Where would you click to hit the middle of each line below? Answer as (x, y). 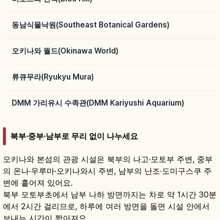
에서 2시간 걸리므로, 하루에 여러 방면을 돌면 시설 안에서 (106, 206)
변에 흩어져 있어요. (38, 182)
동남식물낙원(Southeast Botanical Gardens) (91, 25)
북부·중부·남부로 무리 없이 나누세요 (74, 136)
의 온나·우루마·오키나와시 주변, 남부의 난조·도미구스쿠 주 (107, 171)
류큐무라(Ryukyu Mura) (53, 77)
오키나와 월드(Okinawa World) (65, 51)
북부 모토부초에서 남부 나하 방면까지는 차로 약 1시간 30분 (110, 194)
